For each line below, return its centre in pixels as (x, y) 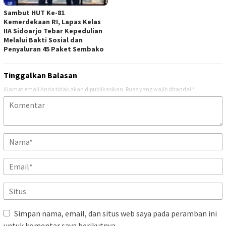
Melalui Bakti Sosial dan (43, 40)
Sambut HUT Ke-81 (34, 12)
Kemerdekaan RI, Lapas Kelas (52, 21)
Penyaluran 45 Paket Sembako (54, 49)
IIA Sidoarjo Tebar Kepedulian (53, 31)
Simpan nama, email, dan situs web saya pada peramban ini (116, 213)
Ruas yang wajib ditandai (159, 89)
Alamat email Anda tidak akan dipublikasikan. (64, 89)
